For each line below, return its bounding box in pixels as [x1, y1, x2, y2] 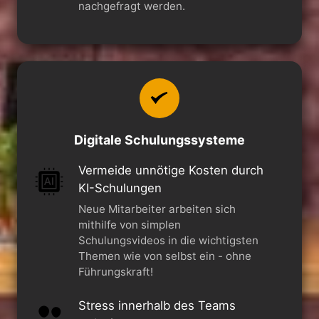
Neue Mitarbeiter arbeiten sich [78, 202, 236, 216]
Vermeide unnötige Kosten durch [78, 162, 263, 177]
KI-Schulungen [78, 180, 162, 195]
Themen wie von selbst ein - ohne [78, 249, 251, 263]
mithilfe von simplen [78, 217, 181, 231]
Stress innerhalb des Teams [78, 298, 236, 313]
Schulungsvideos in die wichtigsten [78, 233, 258, 247]
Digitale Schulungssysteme [74, 132, 245, 147]
